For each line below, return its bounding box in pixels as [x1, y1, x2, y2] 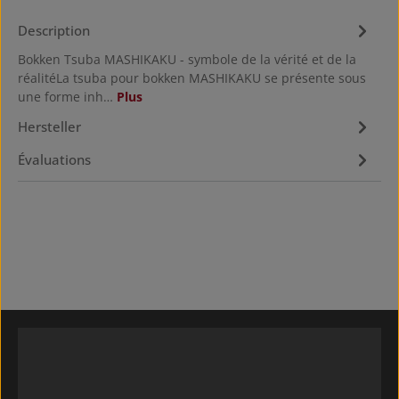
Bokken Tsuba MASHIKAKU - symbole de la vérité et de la [18, 50, 356, 68]
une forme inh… [18, 87, 117, 105]
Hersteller [18, 118, 81, 136]
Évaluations [18, 151, 91, 169]
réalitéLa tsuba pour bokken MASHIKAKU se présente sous [18, 69, 366, 86]
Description [18, 21, 90, 40]
